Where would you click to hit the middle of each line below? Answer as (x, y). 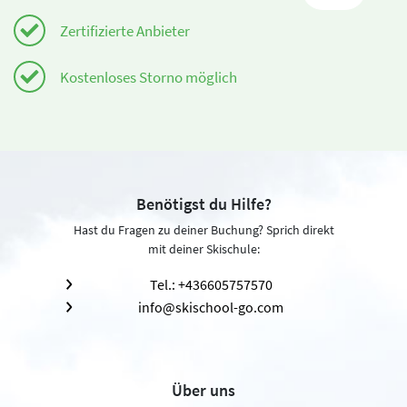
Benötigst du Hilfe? (203, 204)
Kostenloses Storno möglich (149, 77)
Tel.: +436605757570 (211, 285)
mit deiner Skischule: (203, 249)
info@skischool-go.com (211, 308)
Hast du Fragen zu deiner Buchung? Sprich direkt (203, 230)
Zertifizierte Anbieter (125, 30)
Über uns (203, 391)
